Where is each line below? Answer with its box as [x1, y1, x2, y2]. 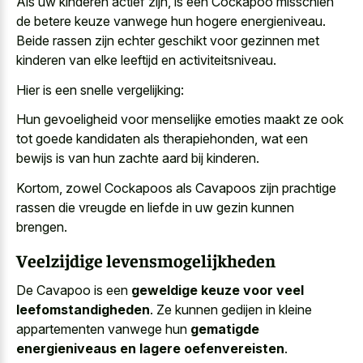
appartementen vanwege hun [16, 320, 190, 337]
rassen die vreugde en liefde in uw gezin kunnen [16, 199, 294, 216]
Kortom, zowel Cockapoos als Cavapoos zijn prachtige [16, 179, 336, 196]
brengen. [16, 218, 67, 235]
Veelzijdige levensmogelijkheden [16, 249, 275, 272]
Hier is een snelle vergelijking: [16, 81, 184, 98]
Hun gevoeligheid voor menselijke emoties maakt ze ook [16, 111, 344, 128]
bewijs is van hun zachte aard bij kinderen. [16, 150, 259, 167]
